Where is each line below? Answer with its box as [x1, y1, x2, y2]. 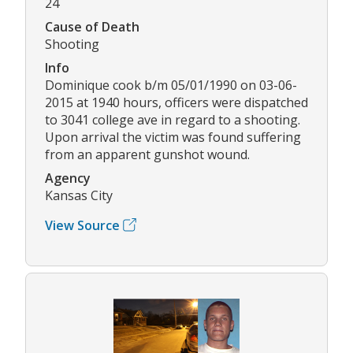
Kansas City [45, 186, 113, 204]
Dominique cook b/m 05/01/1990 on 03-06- [45, 76, 297, 94]
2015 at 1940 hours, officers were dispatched [45, 93, 308, 111]
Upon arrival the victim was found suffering [45, 128, 301, 146]
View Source [45, 216, 120, 234]
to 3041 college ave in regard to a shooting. [45, 110, 300, 128]
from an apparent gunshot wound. [45, 145, 250, 163]
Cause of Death [45, 17, 139, 35]
